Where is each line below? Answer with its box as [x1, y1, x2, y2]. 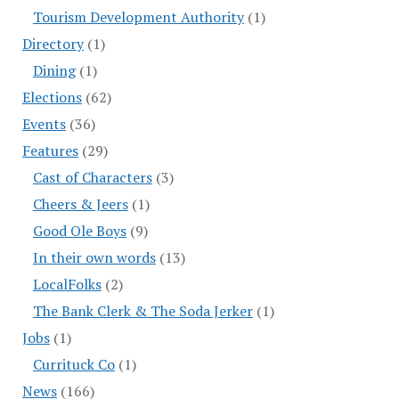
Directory [21, 34, 84, 54]
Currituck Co [32, 354, 115, 375]
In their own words [32, 248, 156, 268]
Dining [32, 61, 76, 81]
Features [21, 141, 78, 161]
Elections [21, 87, 82, 108]
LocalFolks [32, 274, 102, 295]
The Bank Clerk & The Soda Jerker [32, 301, 253, 322]
